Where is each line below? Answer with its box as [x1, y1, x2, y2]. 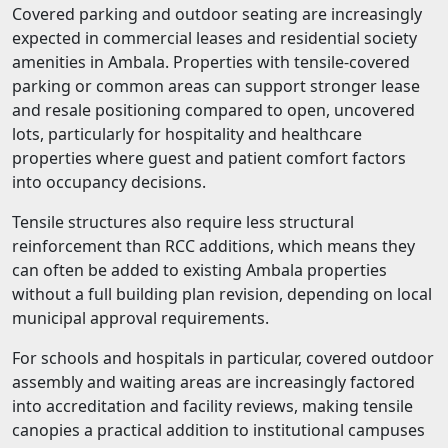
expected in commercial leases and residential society [12, 27, 417, 50]
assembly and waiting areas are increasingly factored [12, 371, 415, 394]
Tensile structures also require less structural [12, 211, 354, 234]
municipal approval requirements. [12, 307, 269, 330]
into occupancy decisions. [12, 171, 206, 194]
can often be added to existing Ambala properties [12, 259, 387, 282]
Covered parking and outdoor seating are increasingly [12, 3, 422, 26]
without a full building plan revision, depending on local [12, 283, 432, 306]
